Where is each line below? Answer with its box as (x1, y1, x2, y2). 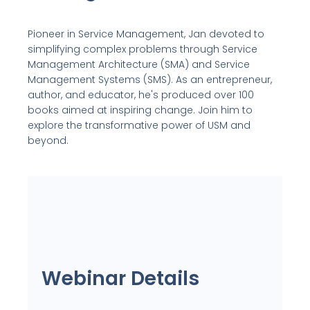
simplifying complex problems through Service (28, 42, 257, 57)
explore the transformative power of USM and (28, 118, 250, 133)
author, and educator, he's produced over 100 (28, 88, 254, 102)
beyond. (28, 134, 69, 148)
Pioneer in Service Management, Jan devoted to (28, 27, 264, 42)
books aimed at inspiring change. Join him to (28, 103, 253, 118)
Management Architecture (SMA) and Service (28, 57, 250, 72)
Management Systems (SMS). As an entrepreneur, (28, 73, 272, 87)
